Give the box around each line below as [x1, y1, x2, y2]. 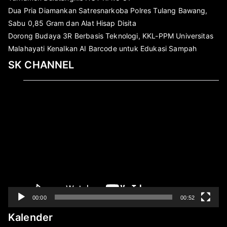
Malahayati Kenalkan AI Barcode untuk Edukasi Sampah [8, 44, 197, 53]
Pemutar [8, 90, 36, 99]
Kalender [8, 211, 53, 223]
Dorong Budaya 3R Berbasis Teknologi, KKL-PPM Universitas [8, 31, 213, 40]
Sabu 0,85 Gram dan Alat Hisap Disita [8, 18, 136, 27]
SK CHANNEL [8, 58, 74, 71]
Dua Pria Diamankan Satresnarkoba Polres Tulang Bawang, [8, 6, 208, 15]
